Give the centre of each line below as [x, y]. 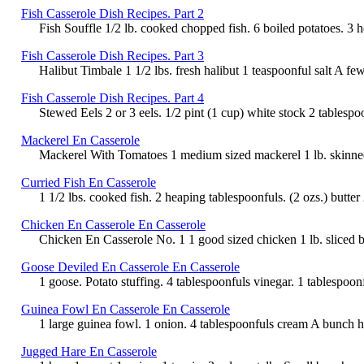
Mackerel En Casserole [80, 140]
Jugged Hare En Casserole [89, 351]
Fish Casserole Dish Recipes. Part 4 [113, 97]
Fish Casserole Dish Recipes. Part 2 [113, 13]
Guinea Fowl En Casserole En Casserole [126, 309]
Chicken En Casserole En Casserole [113, 224]
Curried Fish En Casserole [89, 182]
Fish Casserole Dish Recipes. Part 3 [113, 55]
